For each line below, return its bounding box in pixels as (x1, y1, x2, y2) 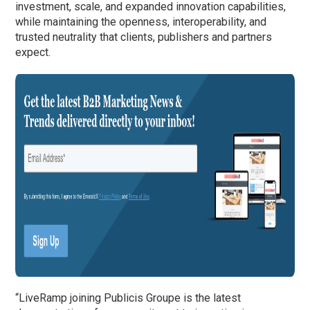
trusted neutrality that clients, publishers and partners (15, 30, 273, 44)
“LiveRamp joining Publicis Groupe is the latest (15, 291, 241, 305)
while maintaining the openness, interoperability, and (15, 15, 267, 29)
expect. (15, 46, 51, 60)
